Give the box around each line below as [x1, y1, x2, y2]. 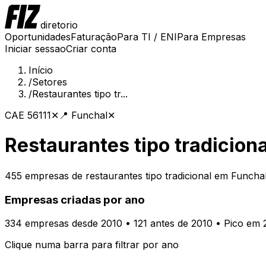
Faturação [71, 31, 117, 43]
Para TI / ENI [117, 31, 177, 43]
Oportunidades [5, 31, 71, 43]
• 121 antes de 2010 [122, 217, 213, 230]
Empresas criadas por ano [5, 192, 145, 207]
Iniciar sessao [5, 43, 66, 55]
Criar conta [66, 43, 116, 55]
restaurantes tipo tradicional [85, 169, 211, 182]
